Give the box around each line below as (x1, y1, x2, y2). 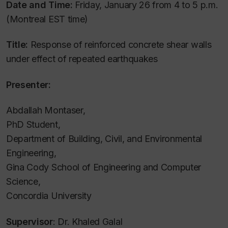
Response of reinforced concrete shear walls (28, 39, 212, 50)
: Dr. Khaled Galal (52, 216, 123, 227)
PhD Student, (6, 119, 61, 130)
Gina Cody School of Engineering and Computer (6, 162, 202, 173)
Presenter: (6, 79, 51, 90)
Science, (6, 176, 41, 187)
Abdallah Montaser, (6, 105, 85, 116)
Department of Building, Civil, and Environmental (6, 133, 202, 144)
